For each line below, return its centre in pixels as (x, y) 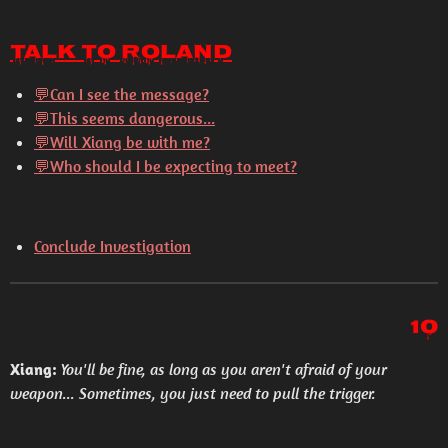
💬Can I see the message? (121, 94)
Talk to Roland (121, 53)
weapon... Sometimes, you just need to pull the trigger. (193, 393)
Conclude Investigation (112, 246)
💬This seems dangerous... (124, 118)
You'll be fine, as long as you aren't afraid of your (224, 369)
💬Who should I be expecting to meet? (165, 166)
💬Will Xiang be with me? (122, 142)
